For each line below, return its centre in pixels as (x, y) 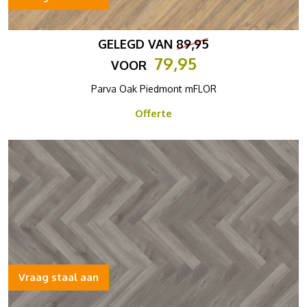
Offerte (153, 113)
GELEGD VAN (137, 44)
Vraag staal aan (59, 277)
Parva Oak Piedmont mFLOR (153, 89)
